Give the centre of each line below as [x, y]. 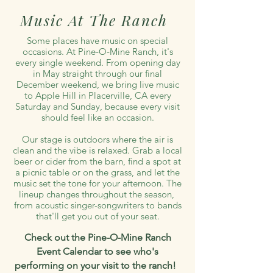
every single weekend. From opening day [97, 62]
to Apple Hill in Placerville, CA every [97, 95]
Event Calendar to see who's [97, 251]
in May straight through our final [97, 73]
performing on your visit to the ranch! [97, 265]
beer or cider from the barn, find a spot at [97, 161]
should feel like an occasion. [97, 117]
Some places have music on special [97, 41]
